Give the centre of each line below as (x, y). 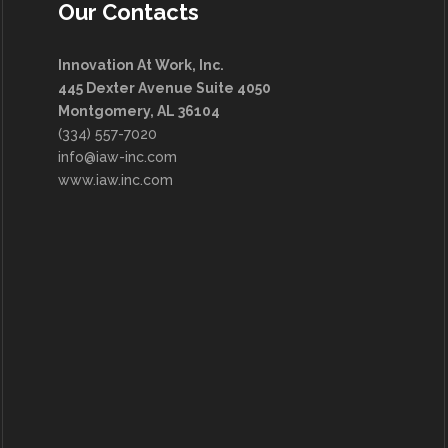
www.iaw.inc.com (116, 180)
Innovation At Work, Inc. (141, 65)
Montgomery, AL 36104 (139, 111)
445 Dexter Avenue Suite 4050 (165, 88)
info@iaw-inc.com (118, 157)
